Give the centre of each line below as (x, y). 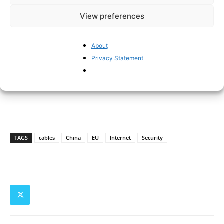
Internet (120, 137)
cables (47, 137)
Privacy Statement (117, 58)
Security (152, 137)
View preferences (112, 16)
